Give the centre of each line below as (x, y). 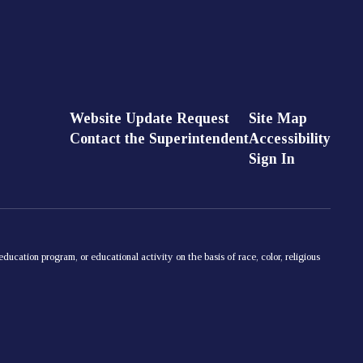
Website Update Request (149, 118)
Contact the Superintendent (159, 138)
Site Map (278, 118)
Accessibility (289, 138)
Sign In (271, 158)
